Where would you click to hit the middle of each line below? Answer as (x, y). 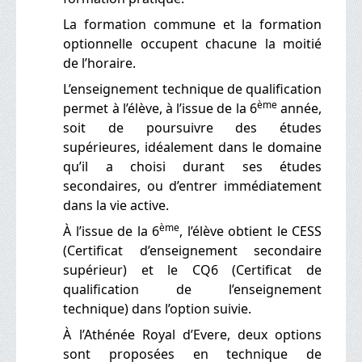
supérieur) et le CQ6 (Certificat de (192, 269)
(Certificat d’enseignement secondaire (192, 250)
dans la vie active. (116, 205)
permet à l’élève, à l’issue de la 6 (160, 108)
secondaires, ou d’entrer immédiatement (192, 185)
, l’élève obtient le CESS (251, 231)
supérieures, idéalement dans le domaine (192, 147)
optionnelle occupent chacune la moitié (192, 43)
